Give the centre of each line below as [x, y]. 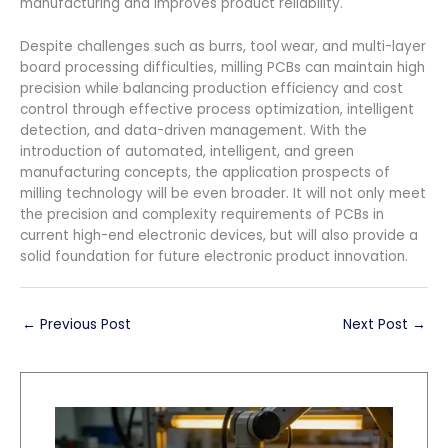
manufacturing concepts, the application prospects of [205, 172]
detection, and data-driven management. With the [193, 130]
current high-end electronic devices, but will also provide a [219, 235]
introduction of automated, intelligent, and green [187, 151]
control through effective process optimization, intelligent [217, 109]
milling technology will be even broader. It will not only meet [223, 193]
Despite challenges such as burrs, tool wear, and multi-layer [223, 46]
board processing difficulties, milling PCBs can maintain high [222, 67]
